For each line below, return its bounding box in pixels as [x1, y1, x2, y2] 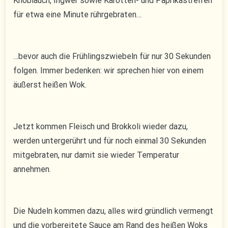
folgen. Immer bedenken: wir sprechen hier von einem [13, 66, 204, 76]
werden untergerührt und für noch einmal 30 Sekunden [13, 136, 207, 146]
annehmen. [13, 164, 51, 175]
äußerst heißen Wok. [13, 80, 87, 90]
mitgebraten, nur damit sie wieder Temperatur [13, 150, 180, 160]
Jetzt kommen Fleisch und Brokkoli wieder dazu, [13, 122, 188, 132]
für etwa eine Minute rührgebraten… [13, 10, 142, 20]
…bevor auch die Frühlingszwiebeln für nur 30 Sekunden [13, 51, 211, 62]
